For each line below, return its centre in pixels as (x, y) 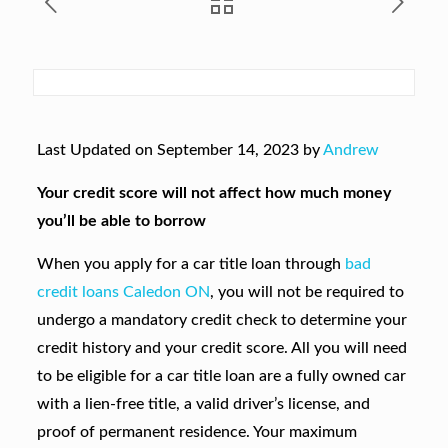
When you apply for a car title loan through (190, 264)
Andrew (350, 150)
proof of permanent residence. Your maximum (196, 432)
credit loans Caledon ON (123, 292)
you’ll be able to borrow (121, 221)
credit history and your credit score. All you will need (221, 348)
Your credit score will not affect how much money (213, 193)
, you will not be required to (306, 292)
